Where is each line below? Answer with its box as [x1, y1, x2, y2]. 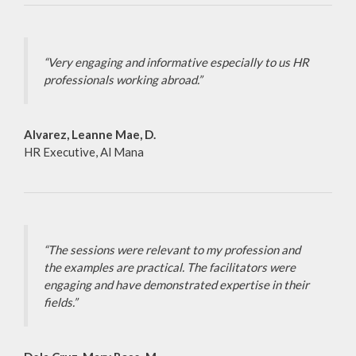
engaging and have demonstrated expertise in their [44, 277, 309, 292]
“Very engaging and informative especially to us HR [44, 55, 309, 70]
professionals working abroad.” [44, 72, 202, 87]
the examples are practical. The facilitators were [44, 260, 296, 275]
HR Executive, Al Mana [24, 145, 144, 160]
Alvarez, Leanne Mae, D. [24, 127, 156, 142]
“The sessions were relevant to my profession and [44, 242, 300, 257]
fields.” [44, 295, 77, 310]
